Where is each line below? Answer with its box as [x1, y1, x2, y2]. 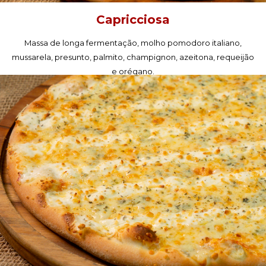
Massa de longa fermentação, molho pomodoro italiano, [24, 38, 242, 48]
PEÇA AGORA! [101, 91, 165, 104]
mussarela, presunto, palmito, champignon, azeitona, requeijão [12, 52, 254, 62]
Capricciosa [96, 12, 170, 27]
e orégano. [112, 66, 154, 77]
